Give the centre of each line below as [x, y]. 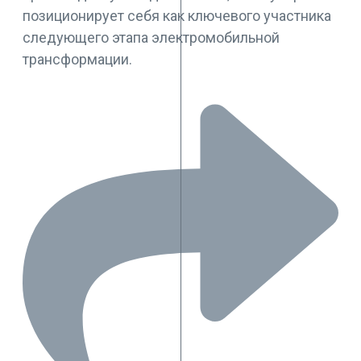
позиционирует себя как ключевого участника [177, 16]
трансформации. [77, 59]
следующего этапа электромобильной [151, 37]
